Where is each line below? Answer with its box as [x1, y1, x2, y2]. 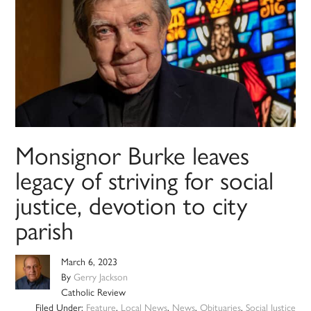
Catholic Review [61, 287, 126, 299]
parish [15, 216, 74, 246]
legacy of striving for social [15, 166, 274, 196]
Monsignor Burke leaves [15, 141, 250, 171]
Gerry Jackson [74, 271, 128, 284]
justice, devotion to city [15, 191, 248, 221]
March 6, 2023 [61, 256, 118, 269]
